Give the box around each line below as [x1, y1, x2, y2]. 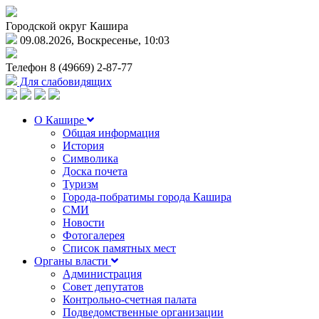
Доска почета [63, 165, 127, 177]
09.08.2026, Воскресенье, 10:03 [17, 34, 169, 46]
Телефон [6, 61, 50, 73]
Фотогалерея [63, 229, 125, 241]
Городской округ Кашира [6, 20, 128, 32]
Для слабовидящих [17, 75, 112, 88]
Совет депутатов [63, 281, 144, 293]
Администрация [63, 268, 142, 280]
